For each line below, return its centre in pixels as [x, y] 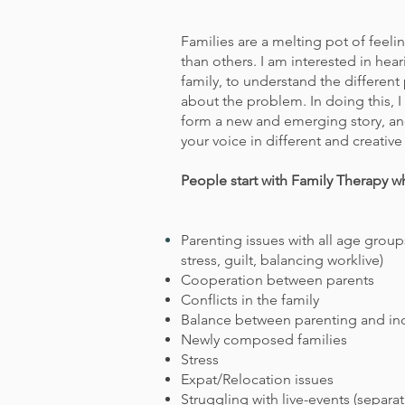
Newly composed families [264, 339]
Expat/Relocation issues [257, 379]
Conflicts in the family [250, 300]
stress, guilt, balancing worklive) [282, 260]
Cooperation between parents [278, 280]
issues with [280, 240]
